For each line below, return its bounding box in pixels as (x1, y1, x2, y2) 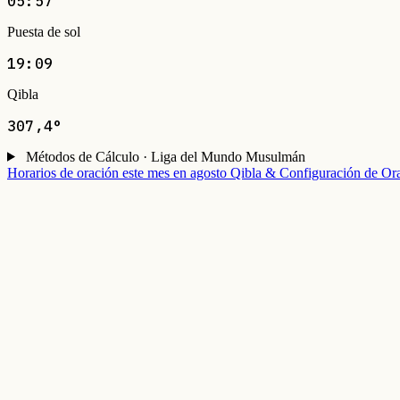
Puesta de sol (7, 23, 80, 39)
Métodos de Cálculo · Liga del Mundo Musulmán (25, 148, 305, 164)
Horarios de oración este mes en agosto (7, 164, 227, 180)
